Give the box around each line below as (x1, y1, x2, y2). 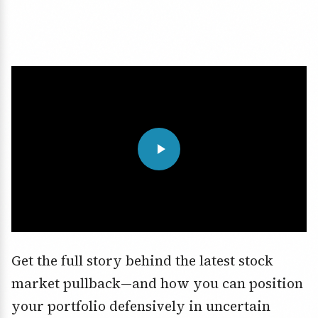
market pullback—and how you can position (11, 274, 303, 293)
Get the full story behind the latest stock (11, 251, 273, 270)
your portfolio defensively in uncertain (11, 297, 270, 316)
